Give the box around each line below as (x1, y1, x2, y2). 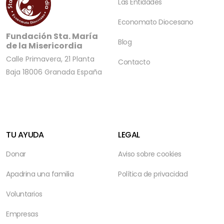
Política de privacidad (118, 169, 187, 179)
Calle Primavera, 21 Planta (6, 54, 94, 64)
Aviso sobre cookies (118, 149, 181, 159)
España (77, 67, 102, 77)
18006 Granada (22, 67, 77, 77)
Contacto (118, 57, 150, 67)
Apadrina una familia (6, 169, 73, 179)
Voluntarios (6, 189, 42, 199)
